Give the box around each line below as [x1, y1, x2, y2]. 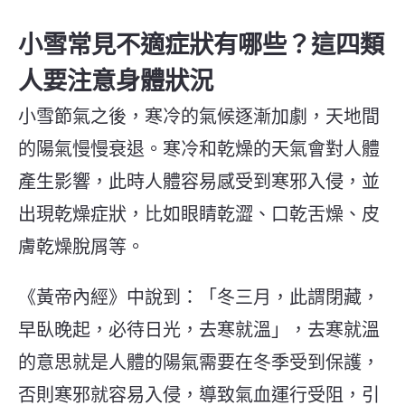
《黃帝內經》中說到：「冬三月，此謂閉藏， [18, 287, 380, 307]
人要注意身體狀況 [18, 66, 213, 95]
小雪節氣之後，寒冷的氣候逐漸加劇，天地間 [18, 106, 380, 127]
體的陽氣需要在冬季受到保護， [127, 352, 380, 372]
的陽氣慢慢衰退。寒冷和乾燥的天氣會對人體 [18, 138, 380, 159]
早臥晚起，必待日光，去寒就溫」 [18, 319, 289, 340]
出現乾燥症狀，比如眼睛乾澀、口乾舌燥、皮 [18, 203, 380, 224]
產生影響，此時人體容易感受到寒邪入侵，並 [18, 171, 380, 192]
